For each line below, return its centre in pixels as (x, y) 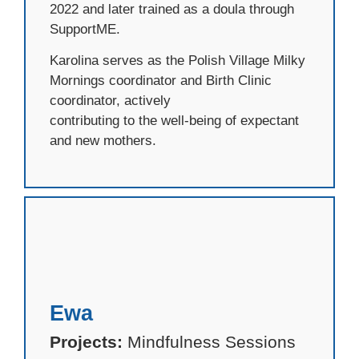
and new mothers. (103, 141)
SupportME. (85, 30)
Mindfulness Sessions (209, 341)
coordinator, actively (110, 101)
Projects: (86, 341)
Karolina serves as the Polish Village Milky (177, 61)
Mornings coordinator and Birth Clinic (161, 81)
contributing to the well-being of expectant (174, 121)
